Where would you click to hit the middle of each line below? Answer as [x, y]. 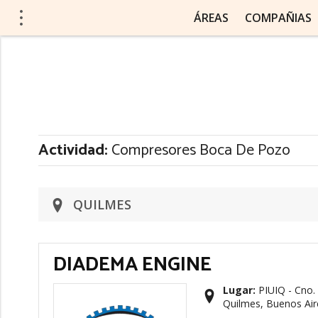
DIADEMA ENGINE [132, 265]
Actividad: [73, 150]
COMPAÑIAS [278, 18]
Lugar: [239, 290]
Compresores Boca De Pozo [199, 150]
